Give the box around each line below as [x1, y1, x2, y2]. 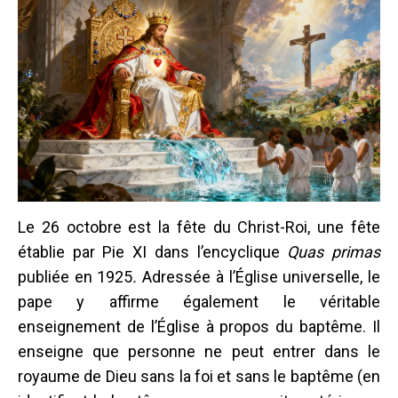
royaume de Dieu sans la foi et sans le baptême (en [18, 367, 380, 386]
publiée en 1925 [18, 267, 133, 287]
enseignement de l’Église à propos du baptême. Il [18, 317, 380, 337]
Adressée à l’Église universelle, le [137, 267, 381, 287]
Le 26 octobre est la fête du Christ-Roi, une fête [18, 218, 380, 237]
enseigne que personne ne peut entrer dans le [18, 342, 380, 362]
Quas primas [287, 243, 381, 262]
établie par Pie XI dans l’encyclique [18, 243, 288, 262]
